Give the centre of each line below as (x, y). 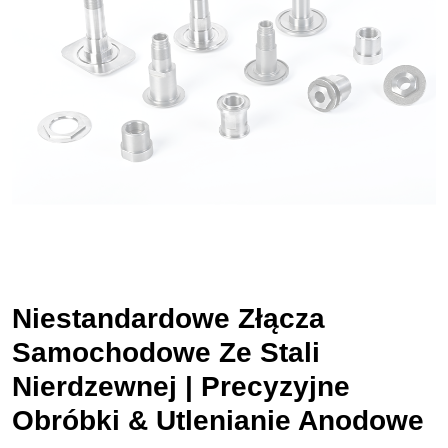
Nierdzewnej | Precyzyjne (181, 386)
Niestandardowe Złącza (168, 318)
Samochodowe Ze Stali (166, 352)
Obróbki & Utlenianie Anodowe (218, 420)
